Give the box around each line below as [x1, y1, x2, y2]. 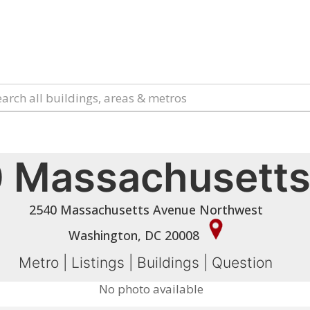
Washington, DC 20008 [69, 227, 203, 244]
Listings [71, 254, 125, 271]
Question [212, 254, 273, 271]
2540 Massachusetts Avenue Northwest [28, 201, 263, 218]
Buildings [137, 254, 200, 271]
